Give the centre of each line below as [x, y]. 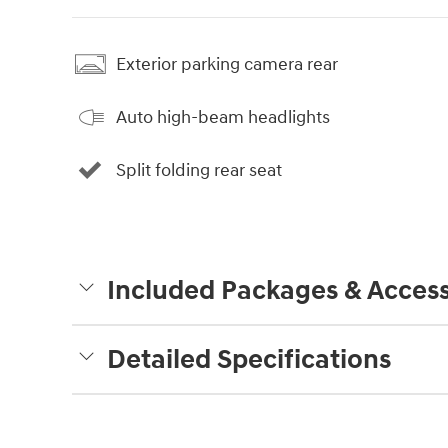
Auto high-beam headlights [223, 117]
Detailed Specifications [249, 360]
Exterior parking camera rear [227, 64]
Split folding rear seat [199, 170]
